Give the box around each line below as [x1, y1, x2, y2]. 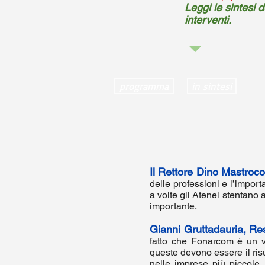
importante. [150, 201, 197, 212]
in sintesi [192, 80, 232, 92]
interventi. [185, 14, 231, 26]
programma [119, 80, 169, 92]
